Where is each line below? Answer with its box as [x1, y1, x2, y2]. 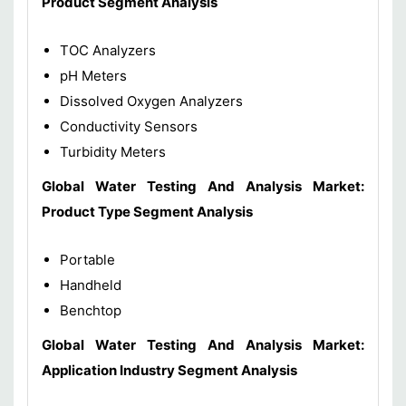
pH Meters [60, 66, 127, 84]
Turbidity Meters [60, 142, 173, 160]
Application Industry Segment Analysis [42, 361, 297, 379]
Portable [60, 250, 115, 268]
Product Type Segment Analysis [42, 202, 253, 220]
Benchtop [60, 301, 132, 319]
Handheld [60, 275, 121, 294]
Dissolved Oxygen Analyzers [60, 92, 243, 110]
